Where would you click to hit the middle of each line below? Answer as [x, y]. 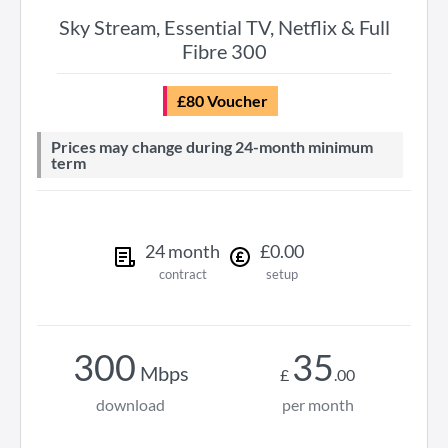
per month [317, 404]
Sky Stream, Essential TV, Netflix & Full [224, 27]
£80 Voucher [226, 100]
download [130, 404]
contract [182, 274]
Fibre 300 [224, 51]
